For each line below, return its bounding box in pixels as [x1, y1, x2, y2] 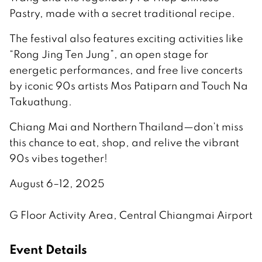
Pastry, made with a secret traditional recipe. [9, 6, 235, 20]
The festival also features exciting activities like [9, 32, 243, 46]
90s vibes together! [9, 151, 108, 166]
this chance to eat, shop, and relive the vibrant [9, 136, 239, 150]
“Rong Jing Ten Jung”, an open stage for [9, 47, 208, 61]
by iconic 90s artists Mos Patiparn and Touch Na [9, 79, 248, 93]
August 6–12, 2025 [9, 177, 105, 191]
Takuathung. [9, 95, 72, 109]
